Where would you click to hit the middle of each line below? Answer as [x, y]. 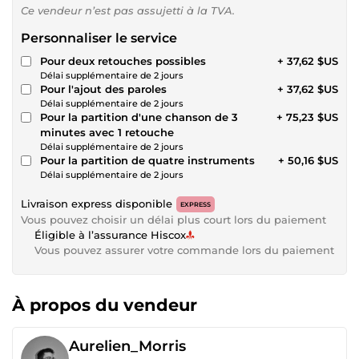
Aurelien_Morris [127, 346]
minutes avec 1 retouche [107, 132]
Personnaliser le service [99, 38]
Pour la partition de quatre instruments [147, 160]
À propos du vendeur [105, 305]
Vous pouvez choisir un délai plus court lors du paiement [173, 219]
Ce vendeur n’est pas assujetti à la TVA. [128, 10]
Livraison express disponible [97, 203]
